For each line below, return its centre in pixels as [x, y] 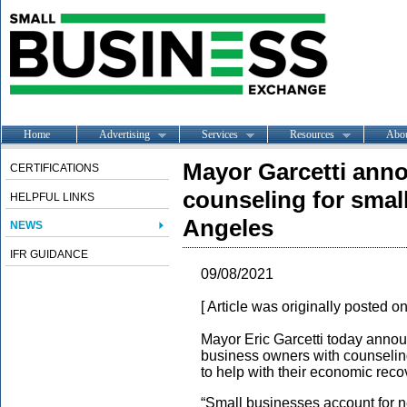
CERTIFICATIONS [55, 168]
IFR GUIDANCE [49, 254]
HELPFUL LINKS [52, 197]
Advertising [124, 134]
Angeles [228, 228]
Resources [312, 134]
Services [220, 134]
